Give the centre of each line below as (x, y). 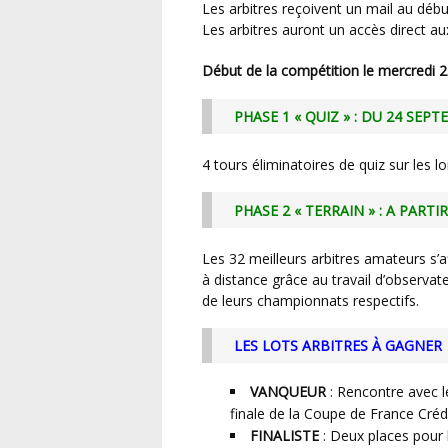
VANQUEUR (288, 391)
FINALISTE (284, 435)
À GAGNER (406, 346)
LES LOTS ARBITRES (306, 346)
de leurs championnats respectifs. (310, 300)
